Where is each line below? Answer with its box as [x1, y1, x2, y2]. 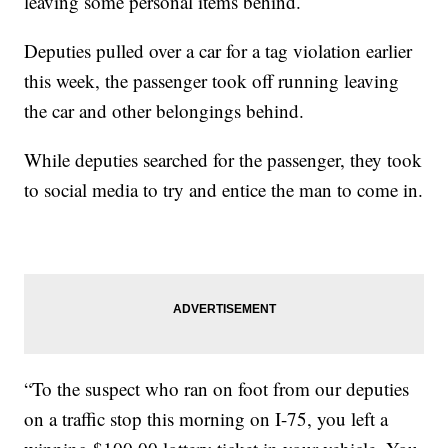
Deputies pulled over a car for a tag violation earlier [24, 38, 413, 64]
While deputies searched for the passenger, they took [24, 147, 423, 173]
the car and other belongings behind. [24, 98, 305, 124]
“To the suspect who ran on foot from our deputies [24, 376, 410, 402]
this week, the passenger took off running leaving [24, 68, 400, 94]
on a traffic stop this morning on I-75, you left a [24, 406, 389, 432]
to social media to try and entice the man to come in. [24, 177, 424, 203]
